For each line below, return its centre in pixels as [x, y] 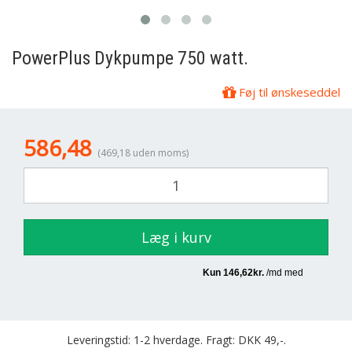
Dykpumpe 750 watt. [169, 58]
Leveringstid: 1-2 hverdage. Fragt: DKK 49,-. [176, 340]
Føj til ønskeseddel [288, 92]
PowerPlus [51, 58]
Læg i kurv [176, 237]
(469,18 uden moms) [143, 153]
